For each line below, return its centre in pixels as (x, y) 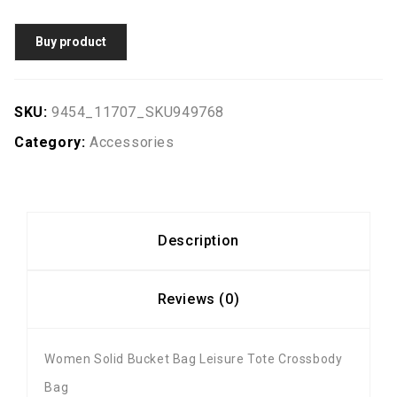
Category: (52, 143)
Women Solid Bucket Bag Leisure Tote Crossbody (194, 358)
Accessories (132, 143)
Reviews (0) (198, 300)
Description (198, 241)
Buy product (71, 42)
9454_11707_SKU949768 (138, 113)
